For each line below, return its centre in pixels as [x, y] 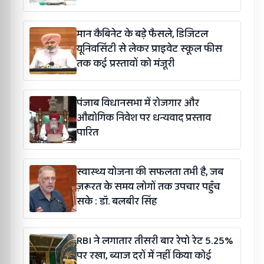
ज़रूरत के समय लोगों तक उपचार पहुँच [148, 187]
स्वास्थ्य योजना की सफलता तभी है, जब [150, 172]
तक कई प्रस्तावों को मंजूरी [126, 64]
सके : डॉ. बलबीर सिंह [117, 202]
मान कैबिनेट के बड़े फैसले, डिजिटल [142, 34]
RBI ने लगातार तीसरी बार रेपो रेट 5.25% [155, 241]
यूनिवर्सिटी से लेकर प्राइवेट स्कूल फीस [149, 49]
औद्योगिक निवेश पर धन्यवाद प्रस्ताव [144, 118]
